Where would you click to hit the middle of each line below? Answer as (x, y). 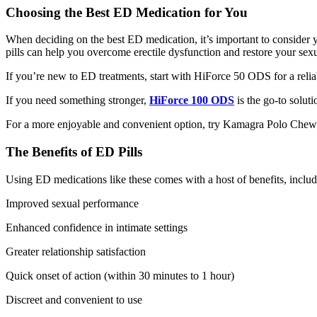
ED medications (71, 179)
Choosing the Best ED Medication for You (127, 12)
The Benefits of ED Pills (74, 152)
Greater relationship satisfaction (76, 251)
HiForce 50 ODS (232, 76)
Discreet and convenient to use (74, 299)
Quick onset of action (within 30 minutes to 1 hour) (120, 275)
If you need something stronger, (77, 100)
